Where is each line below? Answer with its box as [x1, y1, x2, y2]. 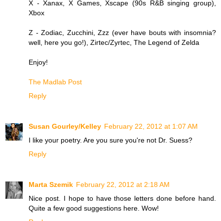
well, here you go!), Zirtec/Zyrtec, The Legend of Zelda [29, 38, 199, 47]
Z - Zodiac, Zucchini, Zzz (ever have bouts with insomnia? [29, 29, 216, 37]
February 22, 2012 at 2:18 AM [76, 181, 170, 189]
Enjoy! [29, 58, 48, 67]
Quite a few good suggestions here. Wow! [29, 204, 159, 213]
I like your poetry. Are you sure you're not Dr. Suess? [29, 136, 192, 145]
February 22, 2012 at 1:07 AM [104, 122, 198, 131]
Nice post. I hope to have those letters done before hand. [29, 194, 216, 203]
